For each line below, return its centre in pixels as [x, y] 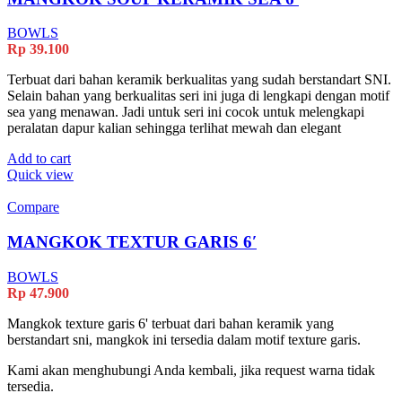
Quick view [40, 175]
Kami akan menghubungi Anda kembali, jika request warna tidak [191, 370]
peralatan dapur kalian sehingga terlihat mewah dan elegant [174, 128]
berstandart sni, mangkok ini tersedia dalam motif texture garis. [184, 339]
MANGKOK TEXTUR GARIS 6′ [132, 241]
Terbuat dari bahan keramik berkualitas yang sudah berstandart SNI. [199, 80]
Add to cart [39, 159]
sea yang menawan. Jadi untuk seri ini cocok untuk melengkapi [186, 112]
